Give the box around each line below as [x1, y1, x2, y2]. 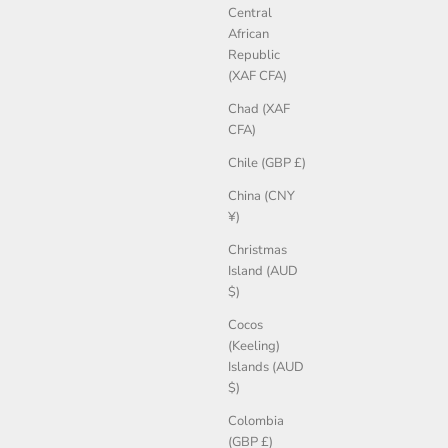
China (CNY [228, 187, 295, 206]
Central [228, 4, 272, 23]
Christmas [228, 241, 287, 260]
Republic [228, 46, 280, 65]
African [228, 25, 269, 44]
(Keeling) [228, 337, 280, 356]
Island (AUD [228, 262, 298, 281]
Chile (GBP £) [228, 154, 306, 173]
